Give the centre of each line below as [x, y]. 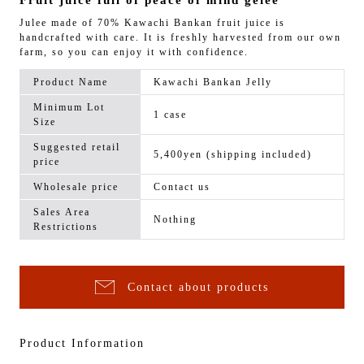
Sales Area [62, 212]
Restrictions [66, 227]
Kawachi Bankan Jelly [213, 82]
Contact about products [198, 288]
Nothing [175, 220]
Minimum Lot [69, 108]
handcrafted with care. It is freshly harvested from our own [180, 38]
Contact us [182, 187]
